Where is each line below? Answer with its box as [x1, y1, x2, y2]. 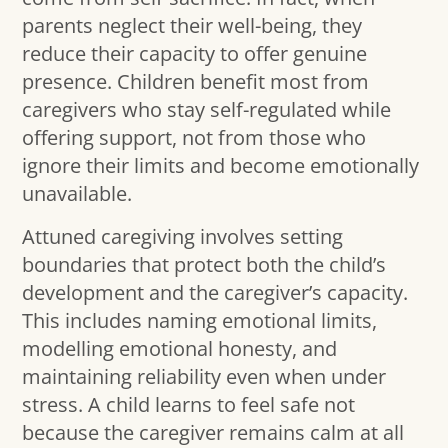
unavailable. [22, 180, 133, 208]
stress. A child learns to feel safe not [22, 390, 356, 418]
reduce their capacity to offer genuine [22, 40, 368, 68]
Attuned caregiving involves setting [22, 222, 344, 250]
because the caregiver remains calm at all [22, 418, 405, 446]
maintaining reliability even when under [22, 362, 387, 390]
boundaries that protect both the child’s [22, 250, 387, 278]
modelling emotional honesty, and [22, 334, 338, 362]
